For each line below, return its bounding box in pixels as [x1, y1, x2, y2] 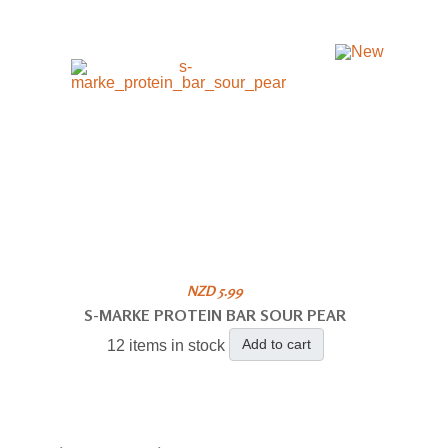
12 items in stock [106, 336, 225, 354]
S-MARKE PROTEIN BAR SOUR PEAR [84, 304, 347, 325]
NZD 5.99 [187, 281, 244, 299]
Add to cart [241, 335, 311, 352]
